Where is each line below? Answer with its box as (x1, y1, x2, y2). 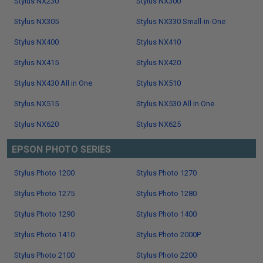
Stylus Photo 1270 (136, 168, 197, 177)
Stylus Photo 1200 (14, 168, 75, 177)
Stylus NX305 (14, 17, 59, 26)
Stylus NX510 (136, 79, 181, 87)
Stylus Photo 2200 (136, 251, 197, 259)
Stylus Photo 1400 (136, 210, 197, 218)
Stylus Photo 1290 (14, 210, 75, 218)
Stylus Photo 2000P (136, 230, 201, 239)
